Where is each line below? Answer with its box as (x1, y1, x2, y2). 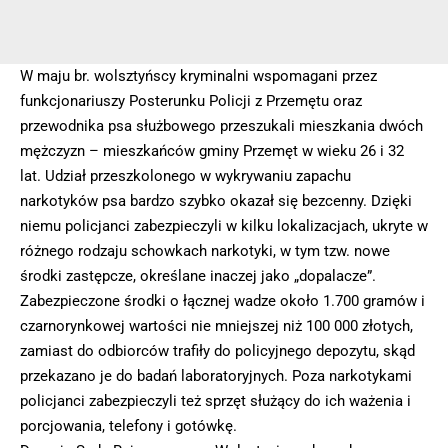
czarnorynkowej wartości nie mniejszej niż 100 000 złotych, (20, 316, 413, 335)
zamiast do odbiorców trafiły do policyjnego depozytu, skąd (20, 341, 415, 360)
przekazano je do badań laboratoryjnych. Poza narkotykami (20, 366, 412, 385)
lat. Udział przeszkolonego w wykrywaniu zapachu (20, 166, 351, 185)
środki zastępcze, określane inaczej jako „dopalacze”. (20, 266, 376, 285)
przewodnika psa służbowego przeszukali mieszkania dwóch (20, 116, 423, 135)
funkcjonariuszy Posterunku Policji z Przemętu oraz (20, 91, 362, 110)
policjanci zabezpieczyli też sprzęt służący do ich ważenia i (20, 391, 411, 410)
